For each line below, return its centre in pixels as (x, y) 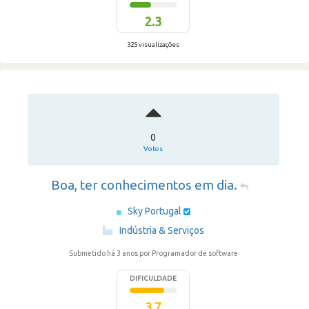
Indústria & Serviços (161, 230)
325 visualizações (153, 44)
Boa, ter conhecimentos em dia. (144, 185)
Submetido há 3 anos (104, 253)
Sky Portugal (155, 211)
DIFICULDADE (153, 278)
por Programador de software (188, 253)
